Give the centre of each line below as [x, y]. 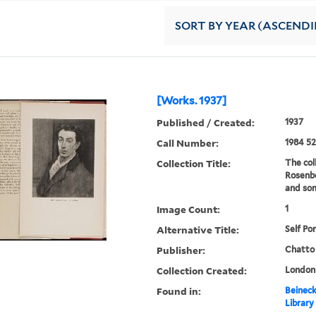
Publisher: [181, 250]
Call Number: [188, 143]
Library [299, 303]
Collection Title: [194, 164]
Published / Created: [206, 123]
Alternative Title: [198, 230]
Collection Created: [202, 271]
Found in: [179, 291]
